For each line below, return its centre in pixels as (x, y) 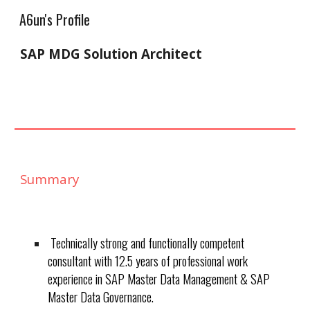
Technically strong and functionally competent (146, 242)
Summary (50, 179)
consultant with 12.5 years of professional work (148, 260)
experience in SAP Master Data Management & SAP (159, 278)
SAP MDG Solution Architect (111, 54)
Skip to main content (60, 26)
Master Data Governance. (101, 296)
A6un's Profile (55, 19)
